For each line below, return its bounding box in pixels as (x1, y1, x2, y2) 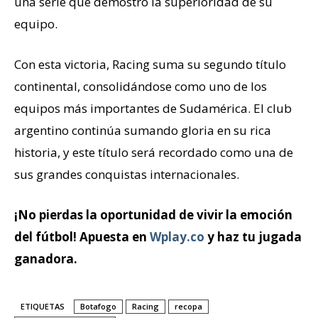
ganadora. (14, 250, 77, 267)
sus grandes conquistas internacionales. (14, 165, 239, 182)
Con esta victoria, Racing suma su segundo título (14, 55, 286, 72)
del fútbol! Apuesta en (14, 228, 150, 245)
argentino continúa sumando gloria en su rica (14, 121, 271, 138)
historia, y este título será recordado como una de (14, 143, 293, 160)
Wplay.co (150, 228, 204, 245)
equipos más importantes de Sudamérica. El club (14, 99, 292, 116)
